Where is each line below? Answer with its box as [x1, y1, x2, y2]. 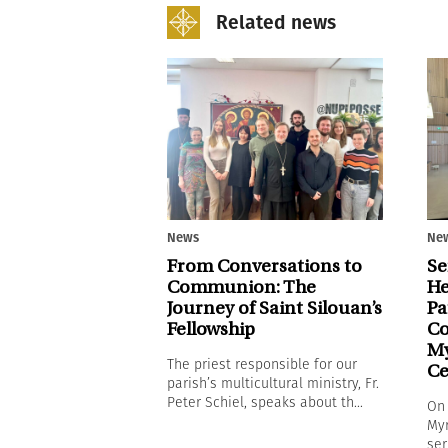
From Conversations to [167, 258, 362, 278]
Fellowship [167, 321, 255, 341]
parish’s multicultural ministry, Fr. [167, 373, 379, 394]
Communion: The [167, 279, 316, 299]
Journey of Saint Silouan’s [167, 300, 382, 320]
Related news [216, 8, 336, 36]
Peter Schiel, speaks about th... [167, 392, 363, 413]
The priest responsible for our [167, 354, 357, 375]
